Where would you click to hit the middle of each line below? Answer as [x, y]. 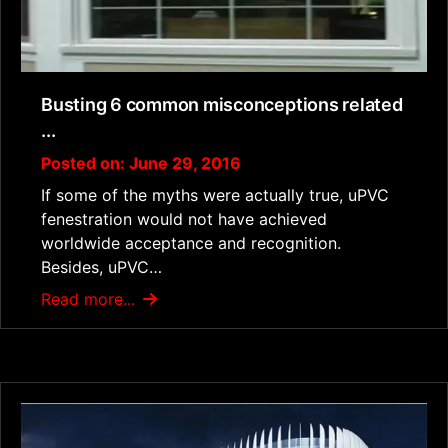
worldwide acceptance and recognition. [191, 242]
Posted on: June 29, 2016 [141, 162]
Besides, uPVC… [101, 266]
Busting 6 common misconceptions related [222, 104]
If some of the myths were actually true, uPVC [215, 194]
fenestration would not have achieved [184, 218]
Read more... [90, 298]
